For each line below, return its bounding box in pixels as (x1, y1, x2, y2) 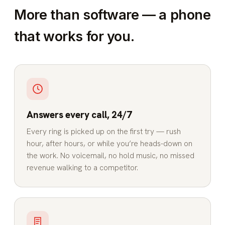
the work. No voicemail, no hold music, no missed (27, 151, 194, 161)
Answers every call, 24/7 (27, 108, 132, 121)
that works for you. (14, 28, 135, 45)
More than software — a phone (14, 6, 211, 23)
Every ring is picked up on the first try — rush (27, 127, 181, 137)
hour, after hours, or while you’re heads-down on (27, 139, 192, 149)
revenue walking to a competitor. (27, 163, 138, 173)
